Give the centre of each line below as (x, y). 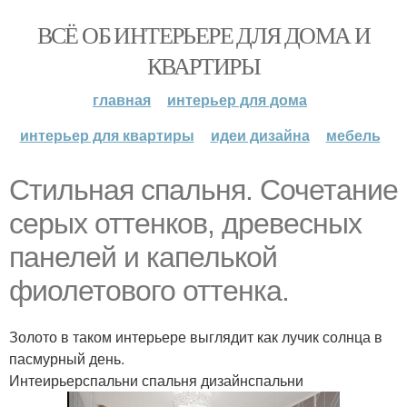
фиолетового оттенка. (149, 291)
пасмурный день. (67, 358)
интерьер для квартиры (107, 135)
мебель (353, 135)
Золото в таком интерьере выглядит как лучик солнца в (196, 337)
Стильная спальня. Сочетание (203, 190)
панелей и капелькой (143, 257)
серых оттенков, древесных (185, 223)
